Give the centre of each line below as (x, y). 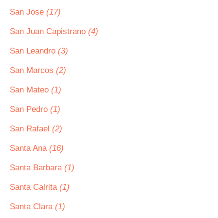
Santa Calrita (35, 187)
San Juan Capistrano (49, 31)
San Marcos (33, 70)
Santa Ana (29, 148)
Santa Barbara (37, 168)
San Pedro (30, 109)
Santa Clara (32, 207)
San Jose (28, 12)
